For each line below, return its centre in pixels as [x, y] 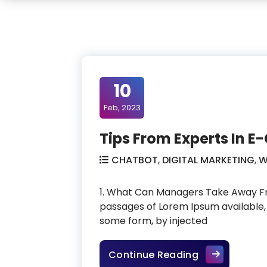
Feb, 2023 [122, 107]
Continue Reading [153, 254]
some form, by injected [153, 221]
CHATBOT [135, 160]
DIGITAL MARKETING [208, 160]
